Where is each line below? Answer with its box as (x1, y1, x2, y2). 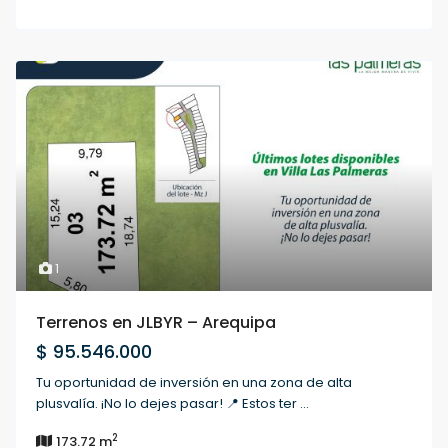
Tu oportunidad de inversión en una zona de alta (36, 373, 353, 393)
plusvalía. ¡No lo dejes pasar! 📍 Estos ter (36, 394, 301, 414)
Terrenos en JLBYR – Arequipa (36, 311, 277, 335)
